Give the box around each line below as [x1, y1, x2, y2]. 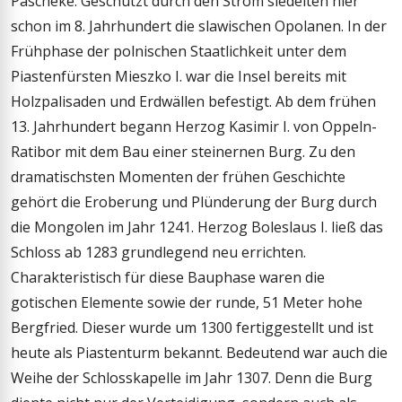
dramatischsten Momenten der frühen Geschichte [11, 167, 345, 188]
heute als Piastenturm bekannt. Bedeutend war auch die [11, 343, 388, 363]
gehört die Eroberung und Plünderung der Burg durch [11, 192, 377, 213]
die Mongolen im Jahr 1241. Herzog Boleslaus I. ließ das [11, 217, 383, 238]
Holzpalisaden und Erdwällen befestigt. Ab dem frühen [11, 92, 376, 112]
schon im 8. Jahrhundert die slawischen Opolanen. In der [11, 16, 387, 37]
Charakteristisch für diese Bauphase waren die [11, 267, 325, 288]
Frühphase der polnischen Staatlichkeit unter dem [11, 41, 346, 62]
